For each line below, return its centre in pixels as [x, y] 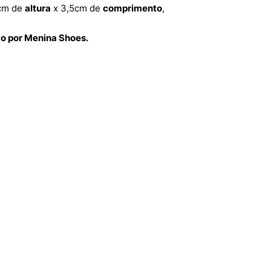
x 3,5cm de [77, 8]
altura [38, 8]
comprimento [132, 8]
